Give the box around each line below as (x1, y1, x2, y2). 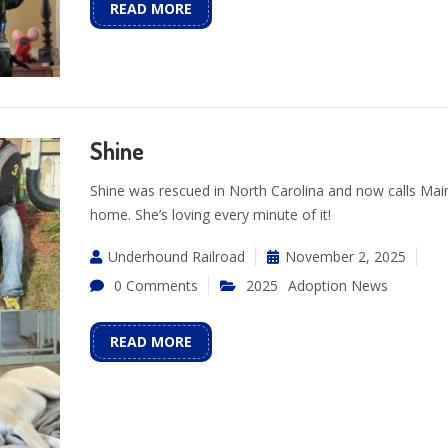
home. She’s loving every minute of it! (89, 204, 331, 224)
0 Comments (113, 275, 198, 295)
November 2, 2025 (284, 246, 406, 266)
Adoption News (287, 275, 388, 295)
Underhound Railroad (107, 246, 245, 266)
